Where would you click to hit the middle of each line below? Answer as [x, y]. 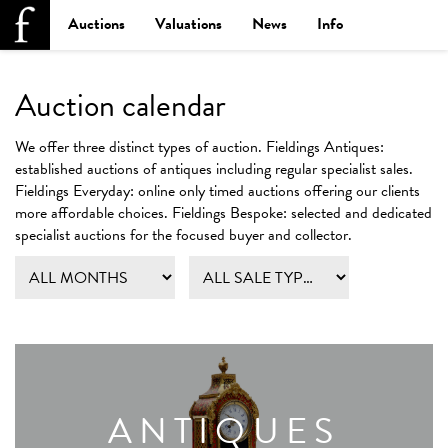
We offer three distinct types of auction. [140, 147]
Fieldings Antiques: [325, 147]
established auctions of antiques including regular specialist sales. [214, 169]
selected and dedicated [359, 213]
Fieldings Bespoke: [229, 213]
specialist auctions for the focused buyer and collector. [183, 235]
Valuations [188, 24]
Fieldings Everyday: [74, 191]
